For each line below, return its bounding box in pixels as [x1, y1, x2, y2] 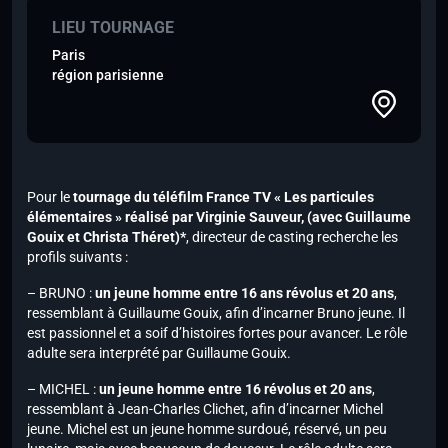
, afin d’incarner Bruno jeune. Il [219, 305, 405, 322]
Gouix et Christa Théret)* [27, 229, 186, 246]
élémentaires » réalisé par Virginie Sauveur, [27, 209, 304, 226]
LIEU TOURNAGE [52, 18, 174, 38]
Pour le [27, 189, 73, 206]
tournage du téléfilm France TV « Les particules [73, 189, 374, 206]
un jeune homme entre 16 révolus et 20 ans [99, 381, 372, 398]
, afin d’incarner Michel [245, 401, 383, 418]
